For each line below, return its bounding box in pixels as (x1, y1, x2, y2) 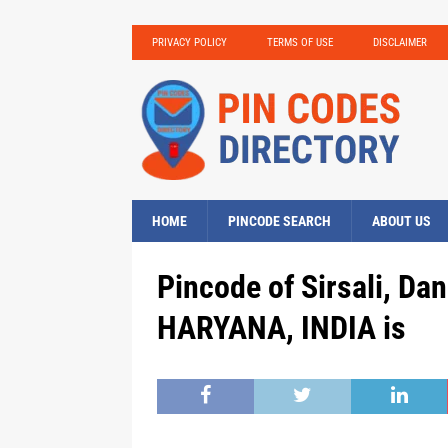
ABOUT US (372, 213, 431, 229)
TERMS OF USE (267, 36, 333, 49)
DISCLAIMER (373, 36, 427, 49)
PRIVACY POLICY (152, 36, 227, 49)
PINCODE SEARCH (228, 213, 331, 229)
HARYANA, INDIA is (157, 309, 406, 347)
